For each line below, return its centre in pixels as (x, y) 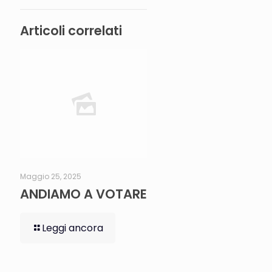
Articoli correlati (71, 30)
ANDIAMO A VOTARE (83, 194)
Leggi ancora (73, 228)
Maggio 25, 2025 (51, 176)
